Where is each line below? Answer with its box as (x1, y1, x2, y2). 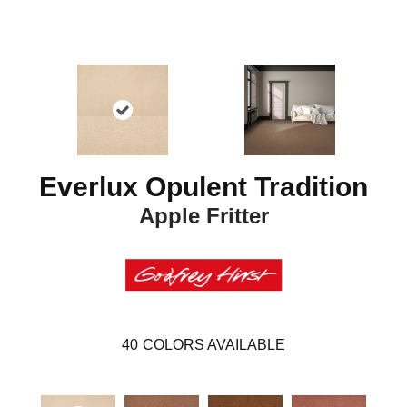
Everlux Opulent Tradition (39, 171, 368, 202)
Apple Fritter (138, 203, 269, 228)
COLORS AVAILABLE (143, 337, 285, 353)
